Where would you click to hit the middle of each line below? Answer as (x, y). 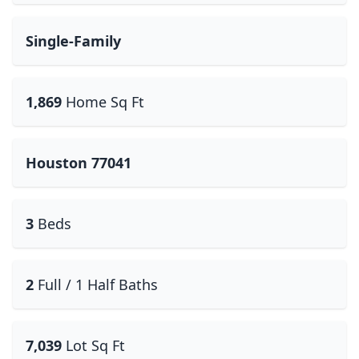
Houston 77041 (79, 163)
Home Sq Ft (105, 102)
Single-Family (73, 41)
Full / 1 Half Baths (98, 284)
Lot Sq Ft (95, 345)
